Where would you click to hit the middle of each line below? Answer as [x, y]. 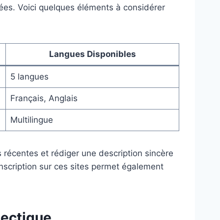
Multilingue [31, 120]
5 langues [29, 76]
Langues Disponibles [92, 54]
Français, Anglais [44, 98]
